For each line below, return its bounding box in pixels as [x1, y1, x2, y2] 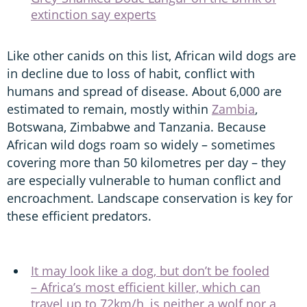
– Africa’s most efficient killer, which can [31, 278, 260, 295]
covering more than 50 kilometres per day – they [7, 153, 286, 171]
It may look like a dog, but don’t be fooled [31, 262, 269, 279]
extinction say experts [31, 5, 156, 23]
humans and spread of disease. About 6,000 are [7, 82, 282, 99]
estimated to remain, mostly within [7, 100, 212, 117]
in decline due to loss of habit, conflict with [7, 64, 255, 82]
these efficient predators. [7, 207, 155, 224]
